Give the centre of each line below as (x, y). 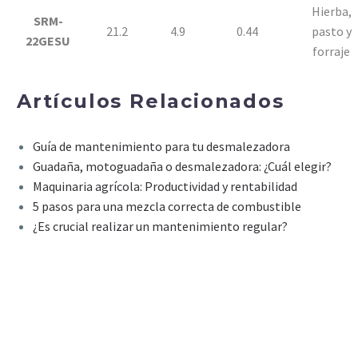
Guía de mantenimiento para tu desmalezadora (161, 146)
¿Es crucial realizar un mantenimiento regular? (160, 226)
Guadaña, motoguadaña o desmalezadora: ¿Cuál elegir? (182, 166)
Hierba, (331, 11)
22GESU (48, 40)
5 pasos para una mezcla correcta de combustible (167, 206)
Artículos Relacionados (151, 101)
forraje (331, 51)
